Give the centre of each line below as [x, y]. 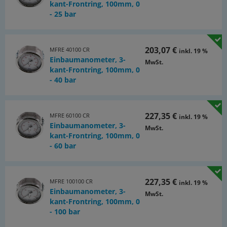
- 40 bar [63, 80]
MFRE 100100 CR [71, 181]
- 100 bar [65, 212]
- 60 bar [63, 146]
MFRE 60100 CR [69, 115]
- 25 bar [63, 14]
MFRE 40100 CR [69, 49]
